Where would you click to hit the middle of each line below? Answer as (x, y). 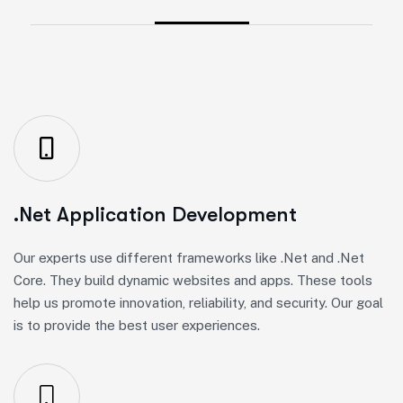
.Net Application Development (155, 214)
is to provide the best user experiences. (137, 325)
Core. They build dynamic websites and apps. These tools (193, 280)
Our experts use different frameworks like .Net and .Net (189, 257)
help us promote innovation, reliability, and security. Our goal (198, 302)
